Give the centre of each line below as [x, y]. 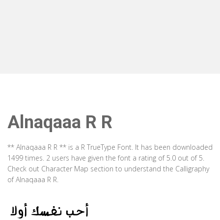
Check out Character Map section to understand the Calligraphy [108, 169]
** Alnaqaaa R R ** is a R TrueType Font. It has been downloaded [110, 147]
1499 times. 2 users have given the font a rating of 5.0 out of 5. [106, 158]
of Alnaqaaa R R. [33, 179]
